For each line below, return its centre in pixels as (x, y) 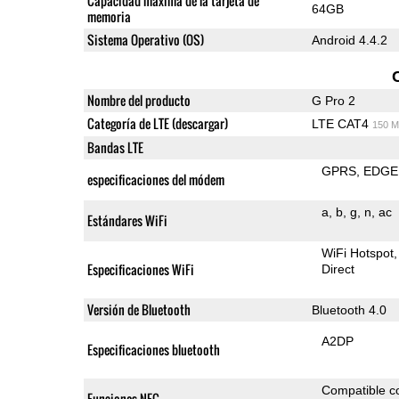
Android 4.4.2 (349, 40)
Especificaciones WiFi (140, 269)
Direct (338, 269)
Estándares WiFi (127, 220)
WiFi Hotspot (358, 252)
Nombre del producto (138, 100)
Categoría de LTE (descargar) (157, 123)
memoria (109, 16)
